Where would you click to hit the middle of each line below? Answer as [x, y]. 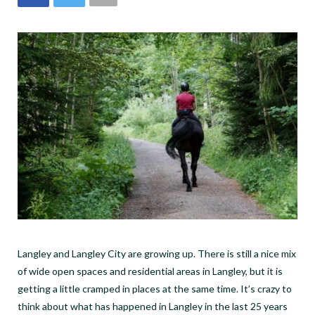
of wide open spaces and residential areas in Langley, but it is [150, 271]
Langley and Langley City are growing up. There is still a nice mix [157, 253]
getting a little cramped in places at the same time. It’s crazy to [155, 288]
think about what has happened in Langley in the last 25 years [153, 306]
